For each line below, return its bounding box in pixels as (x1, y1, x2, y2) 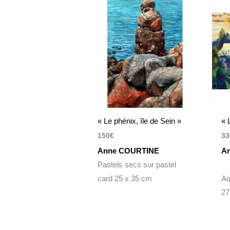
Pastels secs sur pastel (98, 160, 177, 169)
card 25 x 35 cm (98, 174, 152, 183)
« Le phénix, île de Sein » (98, 116, 182, 125)
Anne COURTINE (98, 146, 160, 155)
